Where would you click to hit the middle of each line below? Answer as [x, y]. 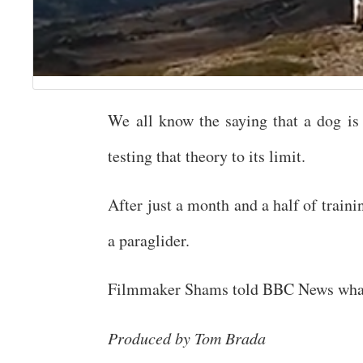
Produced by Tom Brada [187, 337]
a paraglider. [149, 240]
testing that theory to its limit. [207, 156]
